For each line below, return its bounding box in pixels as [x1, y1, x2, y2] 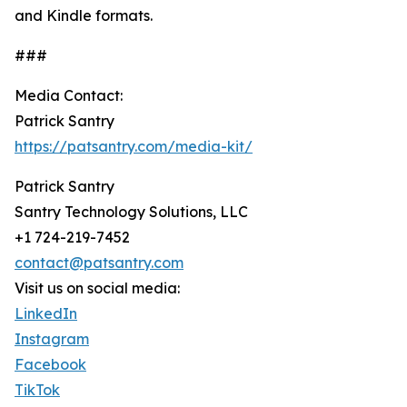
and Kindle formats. [15, 6, 153, 25]
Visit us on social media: [15, 279, 180, 298]
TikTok [15, 381, 60, 400]
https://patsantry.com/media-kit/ [15, 137, 253, 156]
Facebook [15, 355, 86, 374]
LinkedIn [15, 304, 77, 323]
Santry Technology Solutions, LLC [15, 203, 248, 222]
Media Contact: [15, 86, 123, 105]
